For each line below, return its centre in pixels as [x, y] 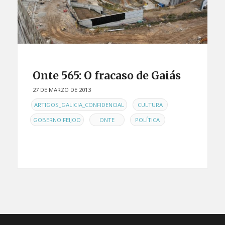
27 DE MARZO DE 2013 [62, 90]
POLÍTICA [148, 120]
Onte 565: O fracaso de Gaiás [106, 76]
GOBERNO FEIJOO [57, 120]
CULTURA [150, 104]
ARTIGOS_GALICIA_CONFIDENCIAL [79, 104]
